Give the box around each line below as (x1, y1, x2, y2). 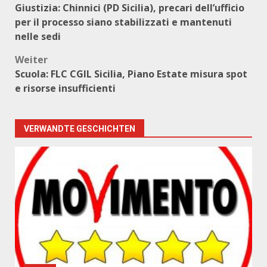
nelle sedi (15, 30, 61, 43)
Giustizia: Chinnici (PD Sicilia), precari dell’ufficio (15, 1, 244, 14)
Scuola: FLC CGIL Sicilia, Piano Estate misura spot (15, 67, 247, 80)
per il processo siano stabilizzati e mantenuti (15, 15, 232, 29)
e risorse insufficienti (15, 82, 116, 95)
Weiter (15, 53, 48, 66)
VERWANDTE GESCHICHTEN (24, 124, 135, 133)
